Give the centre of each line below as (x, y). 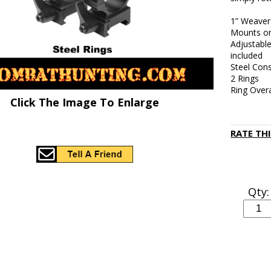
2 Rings (245, 78)
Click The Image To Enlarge (84, 102)
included (247, 55)
